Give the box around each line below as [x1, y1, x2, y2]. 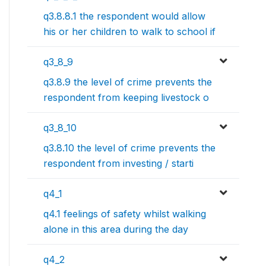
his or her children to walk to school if [43, 26, 216, 38]
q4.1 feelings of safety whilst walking [43, 208, 206, 220]
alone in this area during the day [43, 223, 188, 236]
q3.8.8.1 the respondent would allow [43, 10, 205, 23]
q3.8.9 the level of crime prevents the [43, 76, 212, 88]
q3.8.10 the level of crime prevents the [43, 142, 216, 154]
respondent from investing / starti [43, 157, 194, 170]
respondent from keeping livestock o [43, 91, 209, 104]
